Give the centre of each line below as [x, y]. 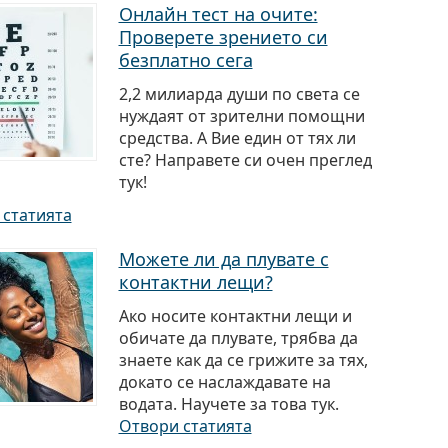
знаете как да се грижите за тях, [243, 360]
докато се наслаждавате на [224, 382]
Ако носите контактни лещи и [235, 316]
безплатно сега [185, 60]
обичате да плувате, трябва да [238, 338]
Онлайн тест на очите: [218, 14]
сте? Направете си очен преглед [245, 160]
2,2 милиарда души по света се [239, 94]
